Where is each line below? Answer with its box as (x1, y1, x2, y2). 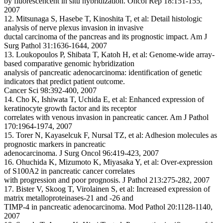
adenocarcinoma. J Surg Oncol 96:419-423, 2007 (4, 149, 159, 157)
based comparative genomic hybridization (4, 59, 134, 68)
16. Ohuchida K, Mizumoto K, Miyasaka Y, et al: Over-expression (4, 158, 213, 166)
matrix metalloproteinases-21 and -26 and (4, 194, 133, 202)
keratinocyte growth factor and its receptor (4, 104, 136, 112)
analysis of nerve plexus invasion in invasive (4, 23, 143, 32)
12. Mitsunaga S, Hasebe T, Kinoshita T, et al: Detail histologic (4, 14, 202, 23)
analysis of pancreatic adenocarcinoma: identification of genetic (4, 68, 202, 77)
